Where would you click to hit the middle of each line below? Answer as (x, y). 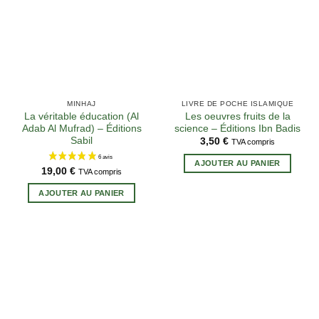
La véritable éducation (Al (82, 116)
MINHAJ (82, 104)
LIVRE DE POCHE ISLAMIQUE (237, 104)
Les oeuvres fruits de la (237, 116)
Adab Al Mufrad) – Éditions (82, 128)
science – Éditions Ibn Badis (237, 128)
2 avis (173, 166)
